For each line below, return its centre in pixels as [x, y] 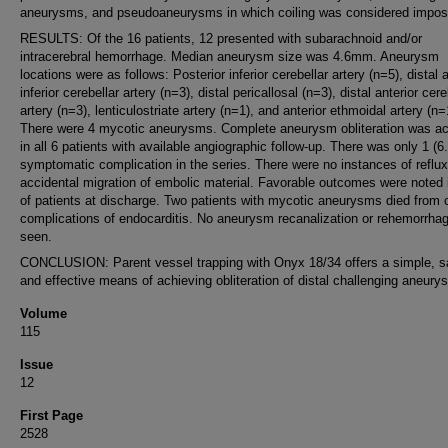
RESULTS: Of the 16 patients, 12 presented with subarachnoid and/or [221, 38]
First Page [51, 415]
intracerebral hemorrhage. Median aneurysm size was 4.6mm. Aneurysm [229, 56]
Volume [43, 313]
